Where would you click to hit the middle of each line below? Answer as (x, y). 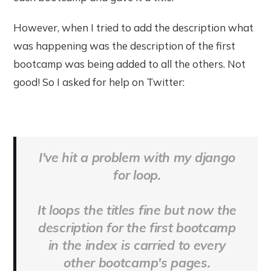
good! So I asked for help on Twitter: (99, 82)
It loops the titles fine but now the (137, 210)
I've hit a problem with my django (137, 157)
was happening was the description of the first (125, 45)
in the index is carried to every (137, 245)
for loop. (137, 175)
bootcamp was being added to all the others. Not (130, 64)
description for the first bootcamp (137, 227)
